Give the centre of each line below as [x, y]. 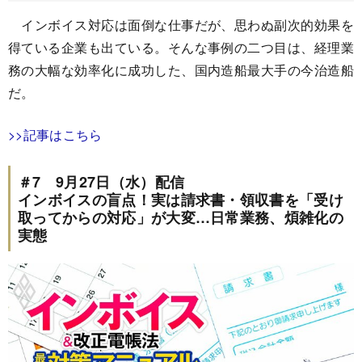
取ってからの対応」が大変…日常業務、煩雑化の [181, 218]
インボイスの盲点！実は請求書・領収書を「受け [181, 200]
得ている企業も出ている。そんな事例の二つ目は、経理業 [181, 48]
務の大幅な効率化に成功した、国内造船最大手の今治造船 [181, 70]
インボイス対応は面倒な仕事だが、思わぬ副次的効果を [181, 25]
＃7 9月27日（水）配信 [101, 182]
